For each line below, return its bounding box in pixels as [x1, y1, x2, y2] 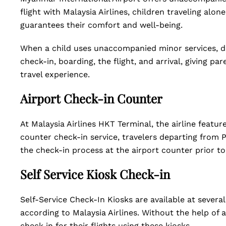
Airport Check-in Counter [20, 90, 162, 106]
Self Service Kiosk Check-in [20, 166, 173, 182]
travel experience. [20, 70, 90, 79]
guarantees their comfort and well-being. [20, 20, 183, 30]
